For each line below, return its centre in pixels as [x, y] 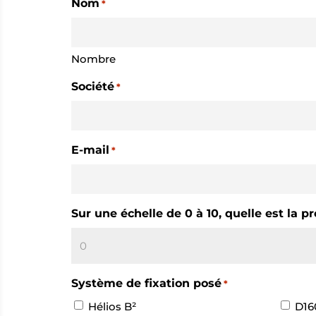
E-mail [90, 150]
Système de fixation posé [146, 284]
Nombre [93, 59]
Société [92, 87]
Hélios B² [112, 306]
